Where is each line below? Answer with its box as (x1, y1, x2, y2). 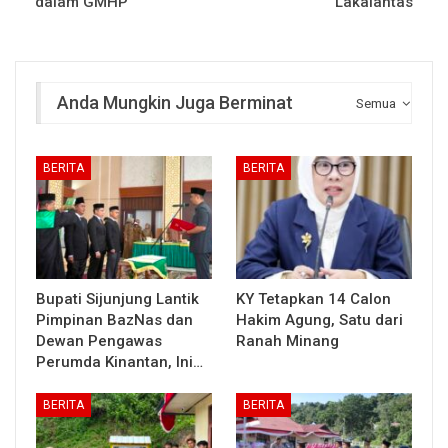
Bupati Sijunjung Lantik (36, 289, 199, 308)
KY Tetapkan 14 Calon (236, 289, 391, 308)
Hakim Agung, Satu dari (236, 310, 403, 329)
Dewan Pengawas (36, 331, 162, 350)
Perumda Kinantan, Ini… (36, 352, 203, 371)
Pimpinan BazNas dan (36, 310, 193, 329)
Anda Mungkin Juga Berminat (57, 91, 293, 113)
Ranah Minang (236, 331, 343, 350)
